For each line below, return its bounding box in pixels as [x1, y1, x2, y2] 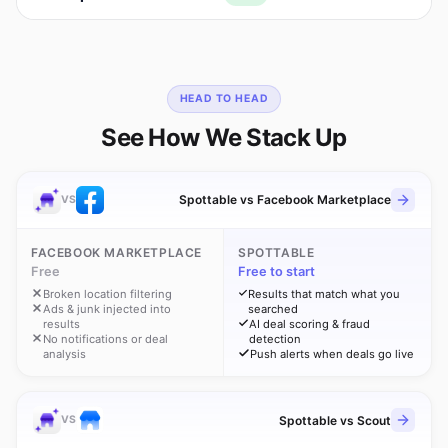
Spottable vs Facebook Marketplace [179, 192, 391, 208]
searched [247, 302, 298, 317]
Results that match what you [247, 287, 400, 302]
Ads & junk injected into [42, 302, 171, 317]
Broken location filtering [43, 287, 172, 302]
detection [249, 332, 302, 347]
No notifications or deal [42, 332, 168, 347]
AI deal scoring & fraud [249, 317, 371, 332]
